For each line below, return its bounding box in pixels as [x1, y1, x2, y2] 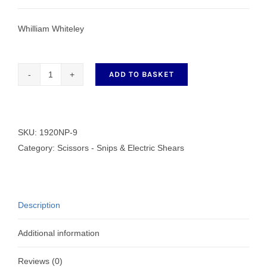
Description [18, 200, 60, 210]
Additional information [18, 228, 100, 238]
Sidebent [49, 92, 83, 102]
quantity [49, 169, 80, 179]
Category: [18, 142, 57, 153]
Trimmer [49, 107, 82, 117]
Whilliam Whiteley [18, 23, 84, 33]
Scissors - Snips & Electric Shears [57, 142, 184, 153]
